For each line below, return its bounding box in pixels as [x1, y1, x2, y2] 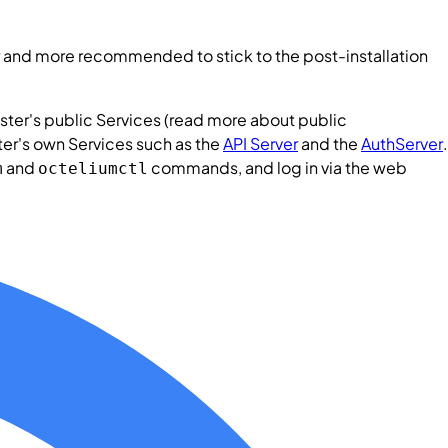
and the [298, 132, 361, 154]
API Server [223, 132, 298, 154]
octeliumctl [38, 158, 148, 178]
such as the [133, 132, 223, 154]
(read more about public [161, 108, 347, 130]
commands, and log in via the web [148, 156, 407, 178]
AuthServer [361, 132, 443, 154]
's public [29, 108, 96, 130]
